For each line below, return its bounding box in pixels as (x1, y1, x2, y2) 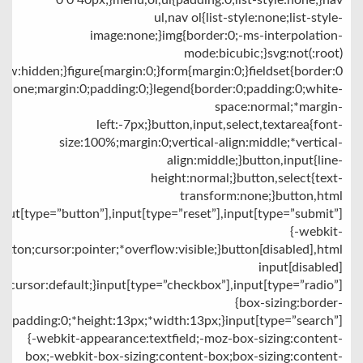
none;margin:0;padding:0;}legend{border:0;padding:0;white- (6, 83, 343, 96)
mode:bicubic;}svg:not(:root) (184, 47, 343, 60)
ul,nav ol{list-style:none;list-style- (154, 11, 343, 24)
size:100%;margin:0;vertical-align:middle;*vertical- (59, 136, 343, 149)
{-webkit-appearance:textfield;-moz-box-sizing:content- (28, 332, 343, 345)
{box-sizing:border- (235, 297, 343, 310)
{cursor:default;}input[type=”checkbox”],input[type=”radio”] (5, 279, 343, 292)
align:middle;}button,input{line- (167, 154, 343, 167)
